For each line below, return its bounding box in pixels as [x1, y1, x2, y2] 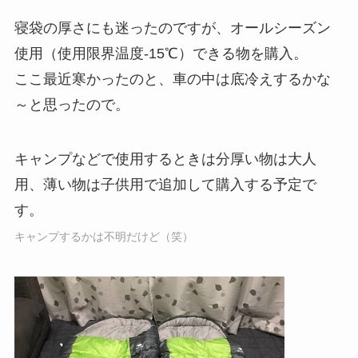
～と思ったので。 [14, 96, 129, 113]
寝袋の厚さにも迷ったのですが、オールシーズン [14, 19, 331, 36]
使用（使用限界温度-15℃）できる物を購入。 [14, 45, 308, 62]
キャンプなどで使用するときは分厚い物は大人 [14, 150, 316, 167]
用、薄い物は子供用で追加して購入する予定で [14, 176, 316, 193]
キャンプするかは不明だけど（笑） [14, 229, 193, 243]
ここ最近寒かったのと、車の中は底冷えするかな [14, 70, 331, 87]
